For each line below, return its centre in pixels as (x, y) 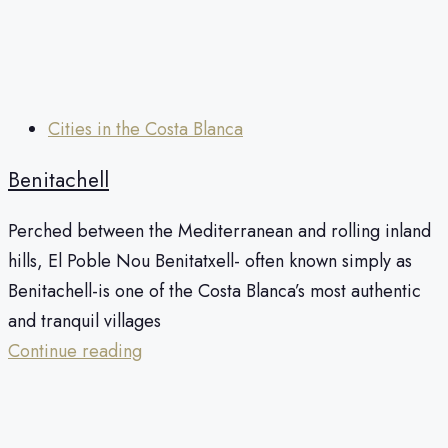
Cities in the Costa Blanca (145, 128)
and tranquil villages (84, 321)
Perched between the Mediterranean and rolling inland (219, 231)
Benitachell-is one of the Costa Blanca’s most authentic (214, 291)
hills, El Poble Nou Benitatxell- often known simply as (210, 261)
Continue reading (75, 351)
